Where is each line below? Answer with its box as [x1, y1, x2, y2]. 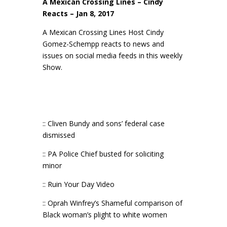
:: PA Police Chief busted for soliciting [43, 148, 164, 159]
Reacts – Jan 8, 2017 [43, 8, 114, 18]
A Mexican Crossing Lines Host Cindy [43, 27, 164, 37]
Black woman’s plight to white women [43, 209, 167, 219]
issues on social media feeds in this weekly [43, 50, 182, 60]
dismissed [43, 130, 75, 140]
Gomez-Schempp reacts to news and [43, 39, 164, 49]
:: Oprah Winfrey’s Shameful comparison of [43, 198, 182, 208]
